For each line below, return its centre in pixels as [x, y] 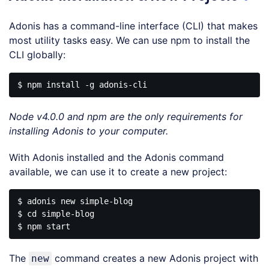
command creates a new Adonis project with [155, 258]
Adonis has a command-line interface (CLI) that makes [133, 26]
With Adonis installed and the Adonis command [116, 157]
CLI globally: [37, 55]
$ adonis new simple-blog [75, 201]
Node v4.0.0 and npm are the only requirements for [126, 116]
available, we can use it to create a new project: [118, 171]
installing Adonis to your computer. [89, 131]
